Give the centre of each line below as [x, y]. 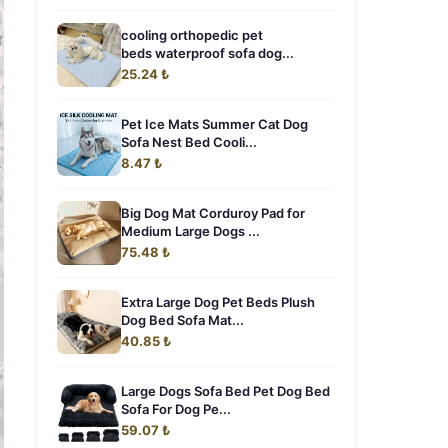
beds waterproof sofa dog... [207, 53]
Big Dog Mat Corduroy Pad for [213, 213]
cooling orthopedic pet [192, 35]
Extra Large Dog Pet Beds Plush [218, 302]
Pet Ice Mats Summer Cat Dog [214, 124]
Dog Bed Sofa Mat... [182, 320]
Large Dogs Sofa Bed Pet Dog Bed [225, 391]
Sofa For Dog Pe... [176, 409]
